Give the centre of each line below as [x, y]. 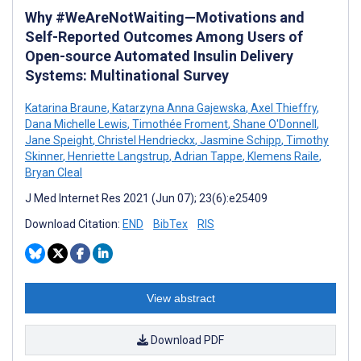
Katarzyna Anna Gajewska [178, 108]
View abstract [180, 298]
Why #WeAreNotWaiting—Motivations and [165, 17]
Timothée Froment [179, 124]
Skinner [44, 156]
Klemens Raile [282, 156]
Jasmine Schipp [239, 140]
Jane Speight [59, 140]
